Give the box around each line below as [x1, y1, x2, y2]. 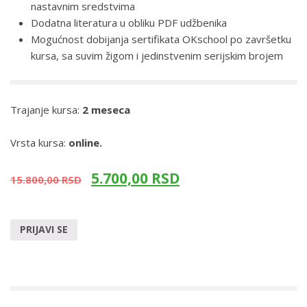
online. [69, 135, 102, 149]
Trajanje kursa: [10, 102, 82, 116]
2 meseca [82, 102, 130, 116]
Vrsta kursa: [10, 135, 69, 149]
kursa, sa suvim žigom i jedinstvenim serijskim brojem [31, 48, 283, 62]
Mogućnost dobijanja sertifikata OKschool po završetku [31, 32, 291, 46]
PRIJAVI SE [20, 223, 68, 236]
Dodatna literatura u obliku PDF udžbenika [31, 15, 227, 29]
